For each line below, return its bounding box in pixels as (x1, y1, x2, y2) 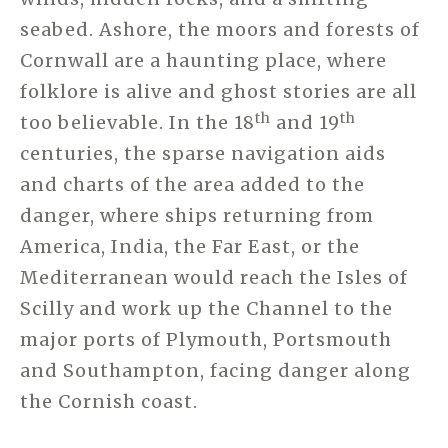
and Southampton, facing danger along (20, 359, 411, 383)
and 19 (271, 111, 340, 135)
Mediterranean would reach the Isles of (20, 266, 408, 290)
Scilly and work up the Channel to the (20, 297, 393, 321)
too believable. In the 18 (20, 111, 255, 135)
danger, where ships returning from (20, 204, 374, 228)
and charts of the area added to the (20, 173, 365, 197)
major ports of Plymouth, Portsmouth (20, 328, 392, 352)
